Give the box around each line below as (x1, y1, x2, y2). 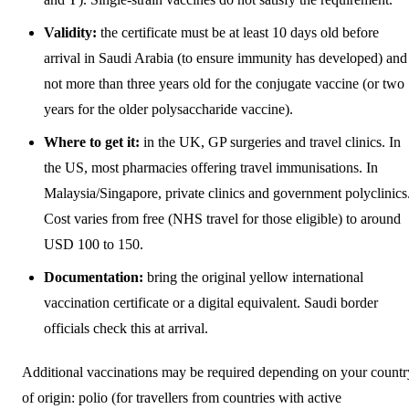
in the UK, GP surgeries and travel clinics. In (140, 133, 401, 150)
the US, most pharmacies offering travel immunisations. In (44, 159, 378, 175)
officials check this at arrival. (44, 320, 208, 336)
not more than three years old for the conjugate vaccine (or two (44, 75, 404, 91)
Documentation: (44, 268, 143, 285)
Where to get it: (44, 133, 140, 150)
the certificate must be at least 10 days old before (97, 24, 379, 40)
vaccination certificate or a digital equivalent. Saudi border (44, 294, 378, 310)
